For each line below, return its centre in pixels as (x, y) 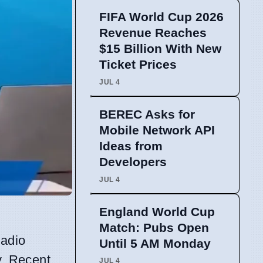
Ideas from (131, 146)
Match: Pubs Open (154, 227)
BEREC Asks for (147, 114)
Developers (133, 162)
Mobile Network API (157, 130)
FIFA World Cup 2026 (161, 17)
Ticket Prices (138, 65)
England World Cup (157, 211)
